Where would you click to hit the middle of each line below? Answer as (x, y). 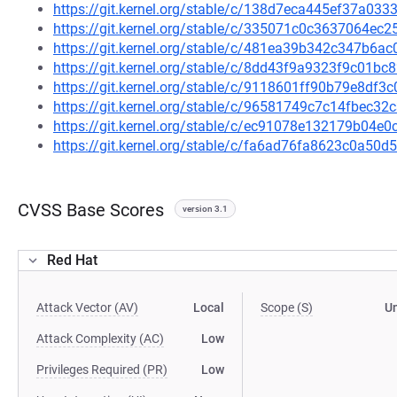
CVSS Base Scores (91, 210)
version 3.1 (205, 209)
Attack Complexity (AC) (100, 339)
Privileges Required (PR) (102, 370)
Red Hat (72, 260)
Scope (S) (287, 307)
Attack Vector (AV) (87, 307)
